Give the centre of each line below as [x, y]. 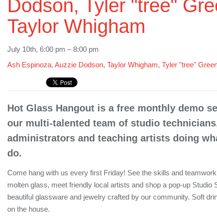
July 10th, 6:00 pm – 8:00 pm [53, 49]
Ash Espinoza [29, 65]
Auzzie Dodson [79, 65]
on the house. [29, 209]
